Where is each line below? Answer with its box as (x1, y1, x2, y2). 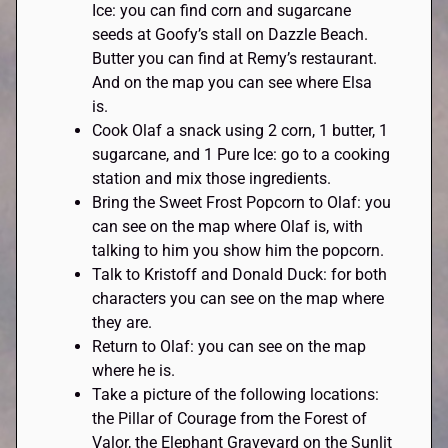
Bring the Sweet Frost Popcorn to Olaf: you (92, 192, 392, 212)
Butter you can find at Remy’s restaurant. (92, 48, 378, 68)
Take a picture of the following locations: (92, 384, 380, 404)
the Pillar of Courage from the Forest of (92, 408, 368, 428)
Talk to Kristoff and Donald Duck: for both (92, 264, 388, 284)
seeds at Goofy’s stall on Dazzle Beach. (92, 24, 369, 44)
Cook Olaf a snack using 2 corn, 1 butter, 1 (92, 120, 389, 140)
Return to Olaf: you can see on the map (92, 336, 367, 356)
